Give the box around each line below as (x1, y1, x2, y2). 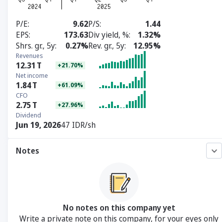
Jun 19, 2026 (16, 119, 61, 130)
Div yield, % (88, 29, 129, 40)
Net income (16, 71, 48, 80)
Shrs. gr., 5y (16, 40, 55, 51)
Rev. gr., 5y (88, 40, 124, 51)
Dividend (16, 111, 41, 119)
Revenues (16, 51, 43, 60)
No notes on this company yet (62, 202, 175, 213)
